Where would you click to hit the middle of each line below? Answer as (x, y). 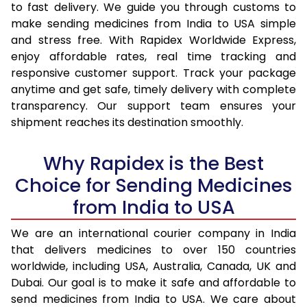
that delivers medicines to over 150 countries (153, 249)
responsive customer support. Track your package (153, 73)
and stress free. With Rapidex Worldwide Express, (153, 40)
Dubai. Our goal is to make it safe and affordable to (153, 282)
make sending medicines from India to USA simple (153, 23)
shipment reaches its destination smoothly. (127, 122)
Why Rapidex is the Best (153, 163)
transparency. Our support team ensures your (153, 106)
